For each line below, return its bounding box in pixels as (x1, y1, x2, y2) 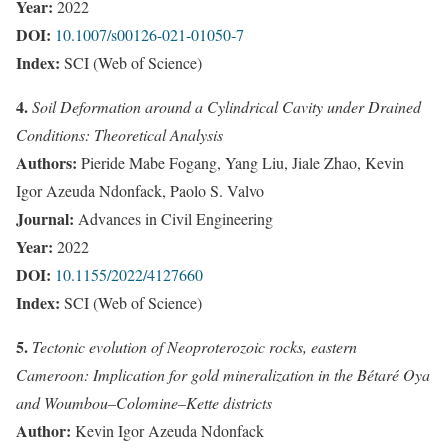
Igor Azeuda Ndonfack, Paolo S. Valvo (16, 179, 264, 201)
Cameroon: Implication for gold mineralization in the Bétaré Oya (16, 363, 430, 385)
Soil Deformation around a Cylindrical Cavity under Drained (32, 95, 421, 117)
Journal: (16, 206, 74, 230)
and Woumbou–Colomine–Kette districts (16, 391, 272, 413)
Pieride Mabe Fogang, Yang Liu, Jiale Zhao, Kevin (77, 151, 404, 173)
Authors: (16, 150, 77, 174)
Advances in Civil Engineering (74, 207, 273, 229)
